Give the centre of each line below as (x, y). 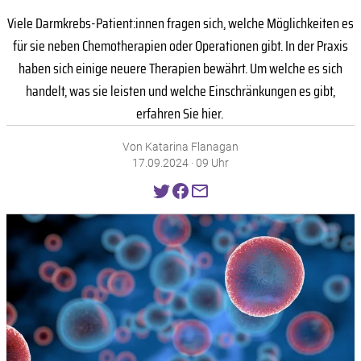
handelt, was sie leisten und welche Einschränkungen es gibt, (180, 91)
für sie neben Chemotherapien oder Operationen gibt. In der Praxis (180, 46)
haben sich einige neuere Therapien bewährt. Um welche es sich (180, 68)
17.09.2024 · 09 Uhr (180, 163)
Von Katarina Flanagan (180, 147)
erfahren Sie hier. (180, 114)
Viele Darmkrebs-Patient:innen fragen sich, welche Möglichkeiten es (180, 23)
